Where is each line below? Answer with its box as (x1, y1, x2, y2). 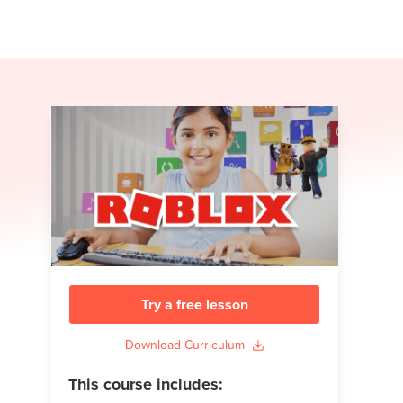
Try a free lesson (140, 293, 248, 315)
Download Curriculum (124, 336, 245, 354)
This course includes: (68, 372, 223, 397)
